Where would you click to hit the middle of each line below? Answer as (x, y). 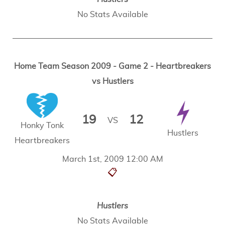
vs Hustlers (113, 81)
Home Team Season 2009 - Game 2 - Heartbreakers (113, 66)
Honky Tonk (42, 125)
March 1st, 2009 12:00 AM (113, 159)
